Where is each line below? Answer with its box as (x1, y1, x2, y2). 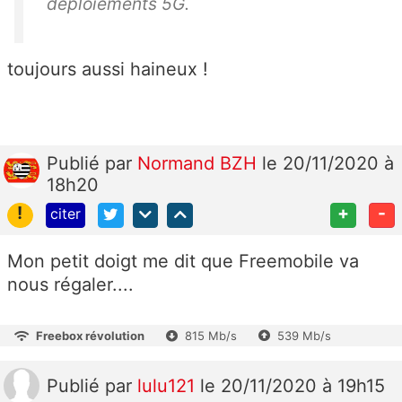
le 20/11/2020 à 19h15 (200, 375, 385, 398)
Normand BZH (137, 152, 262, 174)
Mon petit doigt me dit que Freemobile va (7, 250, 359, 273)
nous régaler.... (7, 274, 134, 296)
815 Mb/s (185, 328, 237, 344)
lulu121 (137, 375, 200, 398)
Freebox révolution (36, 328, 144, 344)
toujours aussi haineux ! (7, 57, 208, 80)
